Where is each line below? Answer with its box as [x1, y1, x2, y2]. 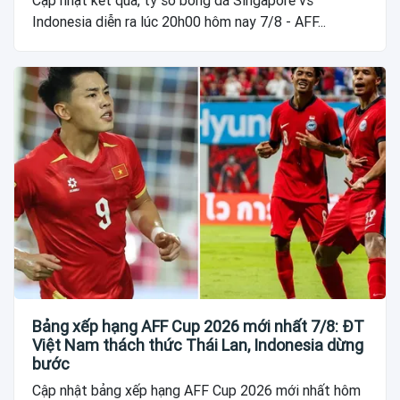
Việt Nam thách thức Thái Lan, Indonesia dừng [32, 335, 363, 354]
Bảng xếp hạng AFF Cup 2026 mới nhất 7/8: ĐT [32, 316, 364, 336]
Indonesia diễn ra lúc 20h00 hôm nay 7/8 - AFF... [32, 12, 326, 30]
